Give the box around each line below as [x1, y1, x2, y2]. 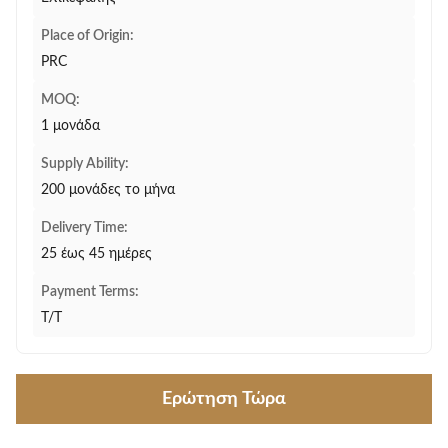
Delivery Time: [41, 221, 128, 235]
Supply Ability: [41, 157, 129, 171]
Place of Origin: [41, 29, 134, 43]
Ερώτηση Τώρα [162, 390, 286, 408]
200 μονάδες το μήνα [41, 183, 175, 197]
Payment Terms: [41, 285, 139, 299]
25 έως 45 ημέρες [41, 247, 152, 261]
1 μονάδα [41, 119, 100, 133]
